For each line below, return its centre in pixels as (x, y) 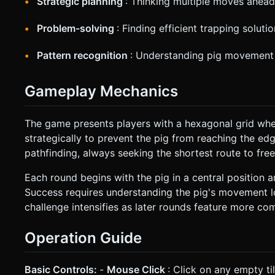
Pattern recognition (83, 56)
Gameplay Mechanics (101, 91)
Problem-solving (77, 29)
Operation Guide (83, 238)
